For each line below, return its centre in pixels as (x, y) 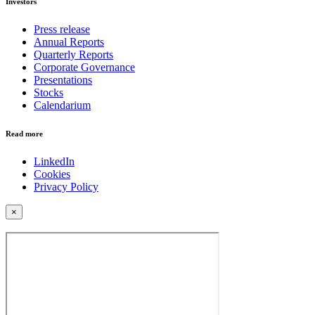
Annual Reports (69, 41)
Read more (24, 133)
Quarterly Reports (73, 54)
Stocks (49, 92)
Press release (62, 29)
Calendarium (62, 105)
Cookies (52, 174)
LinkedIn (54, 161)
